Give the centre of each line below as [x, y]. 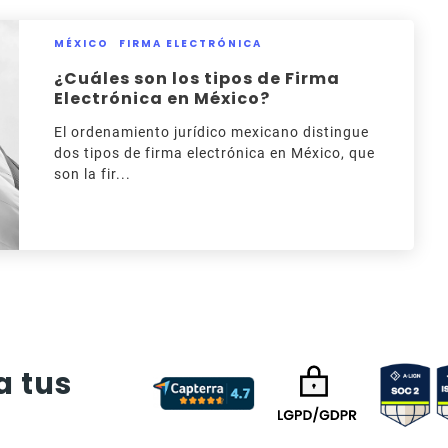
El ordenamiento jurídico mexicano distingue [211, 132]
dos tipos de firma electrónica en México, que [214, 153]
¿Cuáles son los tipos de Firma [196, 78]
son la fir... [92, 174]
